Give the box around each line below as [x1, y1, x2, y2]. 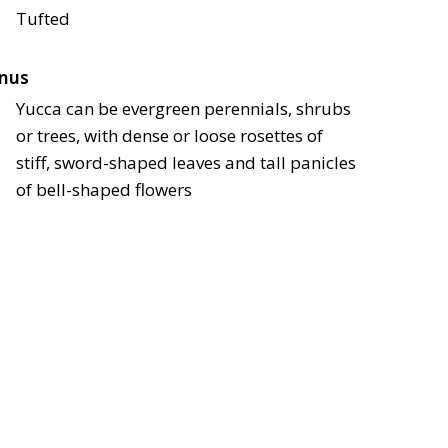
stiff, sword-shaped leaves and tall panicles [16, 151, 356, 175]
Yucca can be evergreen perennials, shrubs [16, 97, 351, 121]
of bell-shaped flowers [16, 178, 192, 202]
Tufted [16, 7, 70, 31]
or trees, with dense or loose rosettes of [16, 124, 323, 148]
